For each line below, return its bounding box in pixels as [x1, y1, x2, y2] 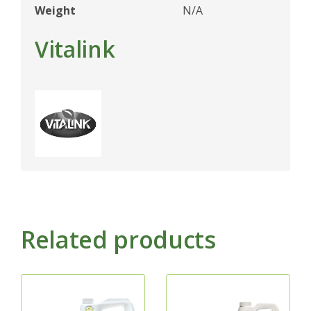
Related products [21, 223, 216, 255]
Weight [35, 2, 76, 18]
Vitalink [35, 33, 115, 64]
